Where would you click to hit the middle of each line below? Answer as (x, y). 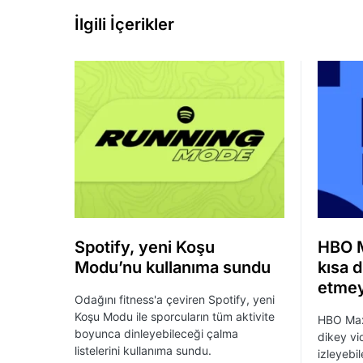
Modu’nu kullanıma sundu (173, 268)
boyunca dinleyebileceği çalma (156, 334)
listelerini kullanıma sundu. (143, 351)
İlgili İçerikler (124, 24)
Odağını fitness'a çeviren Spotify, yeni (175, 300)
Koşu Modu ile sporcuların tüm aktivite (175, 317)
